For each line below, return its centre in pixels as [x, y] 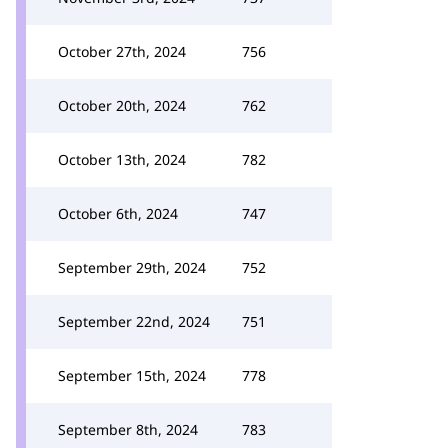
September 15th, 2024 [132, 375]
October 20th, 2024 [122, 105]
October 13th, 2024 [122, 159]
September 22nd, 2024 [134, 321]
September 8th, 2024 [128, 429]
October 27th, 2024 [122, 51]
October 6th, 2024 [118, 213]
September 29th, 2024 [132, 267]
